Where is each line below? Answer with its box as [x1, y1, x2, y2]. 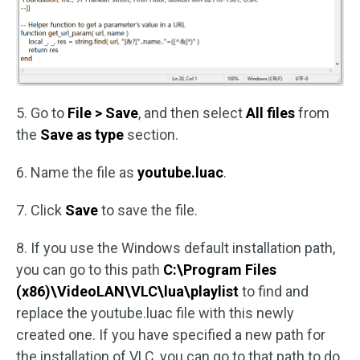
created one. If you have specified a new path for [16, 325, 325, 343]
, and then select [138, 104, 246, 121]
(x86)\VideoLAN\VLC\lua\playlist [16, 282, 239, 300]
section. [124, 125, 178, 143]
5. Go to [16, 104, 67, 121]
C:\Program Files [163, 260, 276, 278]
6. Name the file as [16, 163, 137, 181]
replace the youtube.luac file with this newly [16, 304, 294, 321]
